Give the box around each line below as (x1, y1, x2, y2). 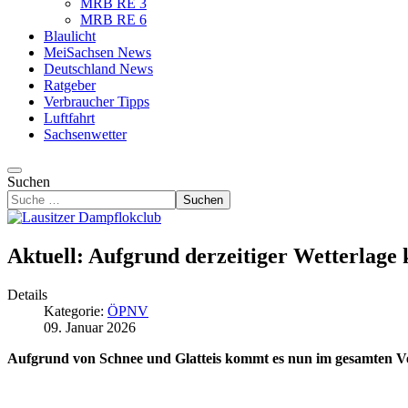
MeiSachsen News (44, 45, 151, 60)
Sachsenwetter (44, 127, 127, 142)
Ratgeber (44, 77, 96, 93)
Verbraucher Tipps (44, 94, 149, 109)
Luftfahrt (44, 110, 95, 126)
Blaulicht (44, 28, 96, 44)
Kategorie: (44, 302, 107, 319)
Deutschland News (44, 61, 153, 76)
